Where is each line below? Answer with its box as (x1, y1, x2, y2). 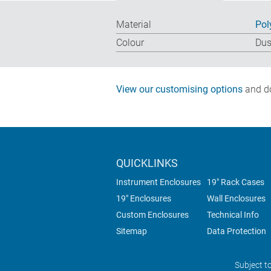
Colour (116, 37, 144, 49)
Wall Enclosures (207, 194, 266, 204)
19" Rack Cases (207, 177, 264, 188)
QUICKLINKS (116, 157, 178, 170)
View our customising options (116, 83, 243, 96)
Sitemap (116, 226, 147, 237)
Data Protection (207, 226, 266, 237)
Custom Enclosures (116, 210, 189, 220)
